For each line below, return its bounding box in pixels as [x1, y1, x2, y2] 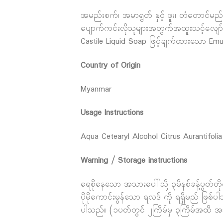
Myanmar [81, 83, 111, 96]
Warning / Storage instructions [81, 154, 187, 167]
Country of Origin [81, 59, 140, 72]
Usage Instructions [81, 107, 143, 119]
